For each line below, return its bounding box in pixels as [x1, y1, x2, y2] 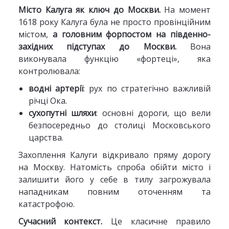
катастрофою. [18, 198, 75, 210]
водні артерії [28, 83, 84, 94]
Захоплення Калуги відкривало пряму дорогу [18, 149, 211, 161]
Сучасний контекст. [18, 216, 103, 227]
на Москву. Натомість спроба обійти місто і [18, 162, 211, 173]
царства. [28, 132, 63, 143]
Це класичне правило [102, 216, 211, 227]
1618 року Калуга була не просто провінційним [18, 16, 211, 28]
